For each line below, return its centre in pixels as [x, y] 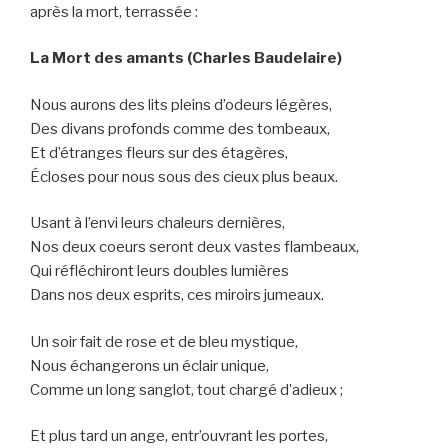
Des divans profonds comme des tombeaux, [180, 128]
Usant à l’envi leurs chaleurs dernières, [157, 223]
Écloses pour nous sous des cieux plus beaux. [184, 176]
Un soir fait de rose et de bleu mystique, [164, 341]
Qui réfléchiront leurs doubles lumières [159, 271]
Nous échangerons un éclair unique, [149, 365]
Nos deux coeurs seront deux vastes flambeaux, [194, 247]
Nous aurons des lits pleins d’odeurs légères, [181, 104]
